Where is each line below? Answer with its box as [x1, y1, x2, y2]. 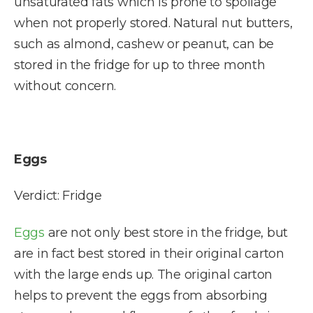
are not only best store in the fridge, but [44, 224, 288, 240]
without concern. [14, 78, 117, 94]
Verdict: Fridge [14, 188, 102, 204]
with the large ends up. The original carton [14, 266, 273, 282]
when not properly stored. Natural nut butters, [14, 15, 293, 31]
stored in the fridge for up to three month [14, 57, 265, 73]
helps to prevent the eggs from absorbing [14, 287, 268, 303]
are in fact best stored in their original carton [14, 245, 284, 261]
